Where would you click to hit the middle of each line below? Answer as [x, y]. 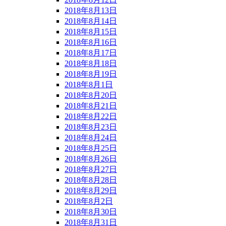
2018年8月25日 [91, 148]
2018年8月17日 [91, 52]
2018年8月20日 [91, 95]
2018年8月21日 [91, 105]
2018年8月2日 [89, 201]
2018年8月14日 [91, 21]
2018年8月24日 [91, 137]
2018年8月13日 [91, 10]
